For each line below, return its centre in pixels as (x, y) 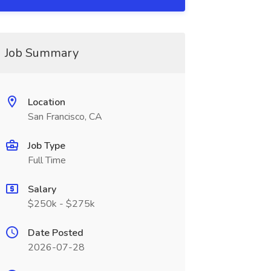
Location (46, 102)
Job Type (46, 146)
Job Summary (41, 53)
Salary (42, 189)
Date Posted (55, 233)
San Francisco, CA (65, 117)
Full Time (47, 160)
